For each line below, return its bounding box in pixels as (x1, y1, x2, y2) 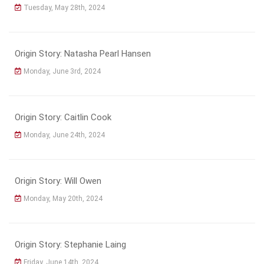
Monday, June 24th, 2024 (24, 130, 105, 139)
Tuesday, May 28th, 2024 (24, 3, 105, 12)
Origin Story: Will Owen (15, 175, 101, 186)
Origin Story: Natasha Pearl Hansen (15, 48, 151, 59)
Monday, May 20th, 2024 (24, 194, 103, 203)
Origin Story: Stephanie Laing (15, 239, 126, 250)
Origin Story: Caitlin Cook (15, 111, 111, 123)
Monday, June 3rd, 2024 (24, 67, 101, 75)
